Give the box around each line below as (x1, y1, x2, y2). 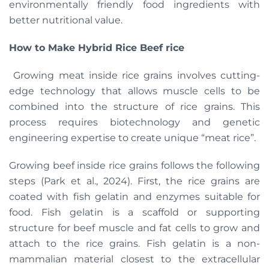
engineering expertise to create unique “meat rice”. (9, 131, 256, 144)
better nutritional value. (9, 14, 122, 26)
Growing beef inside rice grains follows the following (9, 159, 260, 171)
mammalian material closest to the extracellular (9, 253, 260, 265)
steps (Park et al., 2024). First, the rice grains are (9, 175, 260, 187)
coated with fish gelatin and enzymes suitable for (9, 190, 260, 202)
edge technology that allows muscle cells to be (9, 85, 260, 97)
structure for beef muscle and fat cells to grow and (9, 222, 260, 234)
